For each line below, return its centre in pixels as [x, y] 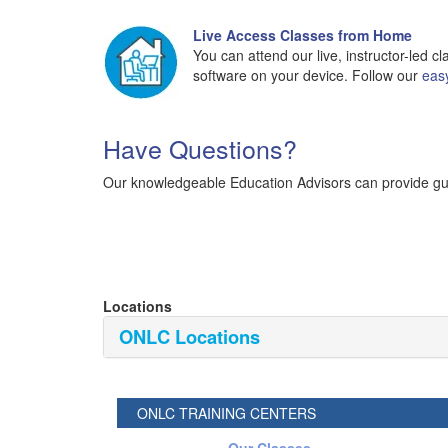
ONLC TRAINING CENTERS [226, 413]
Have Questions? [200, 148]
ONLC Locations [189, 336]
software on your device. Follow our [307, 75]
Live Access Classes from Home [302, 35]
